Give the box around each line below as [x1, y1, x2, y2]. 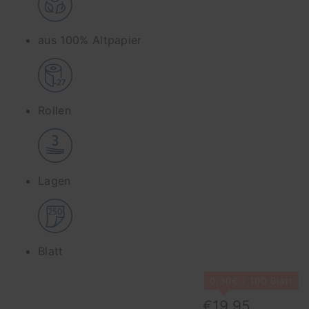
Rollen [38, 103, 71, 117]
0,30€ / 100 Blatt [210, 275, 293, 286]
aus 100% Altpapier [38, 32, 142, 47]
